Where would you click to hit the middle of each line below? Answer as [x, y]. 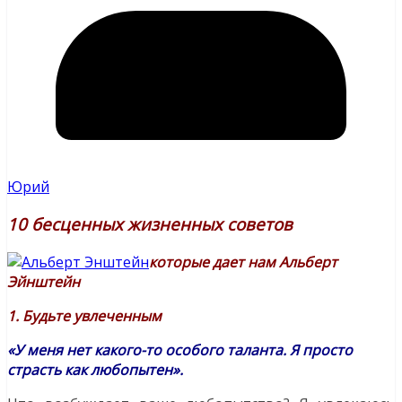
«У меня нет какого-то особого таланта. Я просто [180, 350]
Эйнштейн [44, 282]
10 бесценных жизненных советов [150, 224]
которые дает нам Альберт [243, 262]
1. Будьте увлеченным [84, 316]
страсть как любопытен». [95, 370]
